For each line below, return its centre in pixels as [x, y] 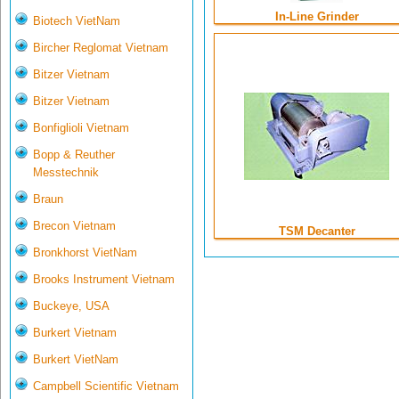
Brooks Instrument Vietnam [104, 280]
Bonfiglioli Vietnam [81, 128]
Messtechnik [66, 173]
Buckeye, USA [71, 306]
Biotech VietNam [77, 21]
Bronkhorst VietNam [85, 253]
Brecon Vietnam [74, 226]
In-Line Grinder [317, 17]
